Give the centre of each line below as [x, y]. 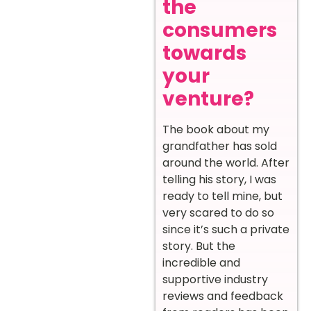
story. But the [199, 246]
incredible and [201, 262]
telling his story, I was [219, 179]
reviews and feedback [223, 296]
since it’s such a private [226, 229]
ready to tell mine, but [222, 196]
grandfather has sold [220, 146]
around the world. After [226, 162]
